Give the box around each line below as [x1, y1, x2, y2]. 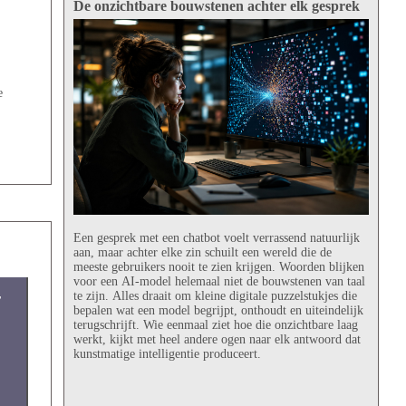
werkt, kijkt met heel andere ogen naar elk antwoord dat [72, 333, 361, 347]
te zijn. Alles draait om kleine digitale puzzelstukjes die [72, 289, 357, 304]
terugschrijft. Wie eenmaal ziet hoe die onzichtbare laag [72, 318, 358, 333]
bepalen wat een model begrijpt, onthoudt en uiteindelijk [72, 304, 363, 318]
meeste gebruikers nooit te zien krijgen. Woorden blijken [72, 260, 364, 275]
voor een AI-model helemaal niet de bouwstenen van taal [72, 275, 365, 289]
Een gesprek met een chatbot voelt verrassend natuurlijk [72, 231, 360, 246]
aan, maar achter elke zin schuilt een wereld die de [72, 246, 332, 260]
